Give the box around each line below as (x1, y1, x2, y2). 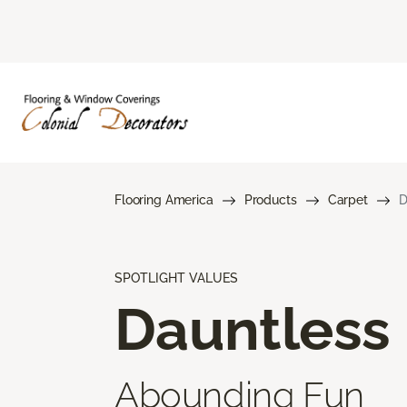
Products (243, 192, 297, 207)
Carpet (327, 192, 368, 207)
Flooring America (114, 192, 213, 207)
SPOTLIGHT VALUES (114, 270, 238, 285)
